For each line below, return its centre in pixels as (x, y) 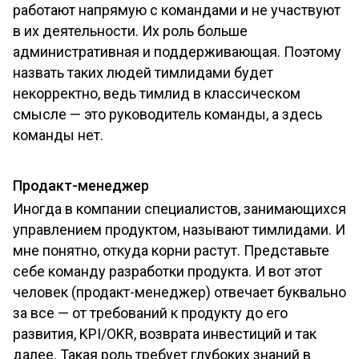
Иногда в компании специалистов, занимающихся (179, 209)
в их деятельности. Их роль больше (130, 31)
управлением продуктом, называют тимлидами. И (179, 230)
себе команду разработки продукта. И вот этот (167, 272)
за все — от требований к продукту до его (150, 313)
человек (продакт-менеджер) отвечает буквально (179, 292)
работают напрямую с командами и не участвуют (177, 10)
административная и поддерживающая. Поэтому (177, 52)
